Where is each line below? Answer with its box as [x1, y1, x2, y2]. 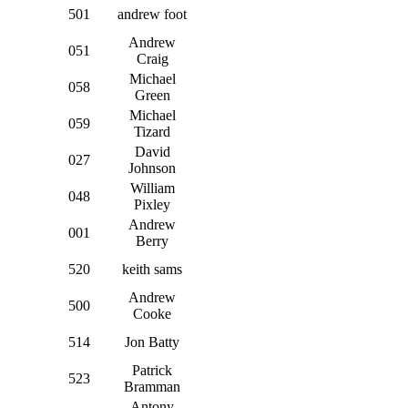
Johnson [128, 159, 176, 176]
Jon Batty [125, 333, 179, 350]
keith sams [122, 260, 182, 277]
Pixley [134, 196, 170, 212]
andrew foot [117, 5, 187, 22]
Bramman [124, 378, 180, 394]
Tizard [134, 123, 170, 139]
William [129, 179, 175, 196]
